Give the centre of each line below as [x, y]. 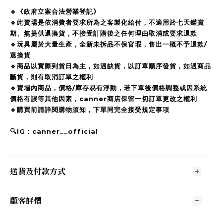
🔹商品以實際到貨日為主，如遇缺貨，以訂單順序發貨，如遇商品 [111, 66]
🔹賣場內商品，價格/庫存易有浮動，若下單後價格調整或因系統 [109, 88]
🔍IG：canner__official [54, 131]
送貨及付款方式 [38, 171]
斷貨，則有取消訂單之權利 [52, 77]
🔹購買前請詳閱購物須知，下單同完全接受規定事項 [90, 110]
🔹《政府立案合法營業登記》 [55, 11]
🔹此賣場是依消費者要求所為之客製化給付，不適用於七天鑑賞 [107, 22]
